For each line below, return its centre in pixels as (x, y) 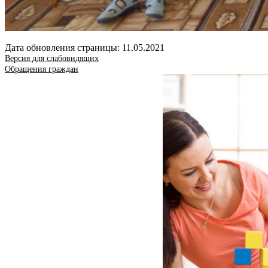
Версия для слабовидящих (52, 58)
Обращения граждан (42, 69)
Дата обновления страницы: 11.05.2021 (85, 47)
